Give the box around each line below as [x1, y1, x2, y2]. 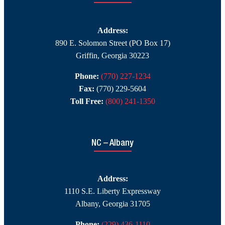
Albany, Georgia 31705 [75, 199, 150, 208]
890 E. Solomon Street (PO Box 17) [55, 38, 170, 47]
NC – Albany [91, 139, 134, 148]
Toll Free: [70, 96, 103, 105]
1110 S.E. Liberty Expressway [64, 187, 161, 196]
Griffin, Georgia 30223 [76, 51, 149, 60]
